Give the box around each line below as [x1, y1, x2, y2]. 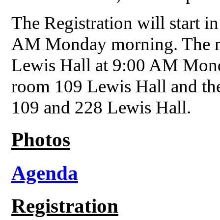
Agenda [11, 161, 78, 184]
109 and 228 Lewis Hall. [11, 97, 191, 117]
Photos [11, 128, 70, 151]
